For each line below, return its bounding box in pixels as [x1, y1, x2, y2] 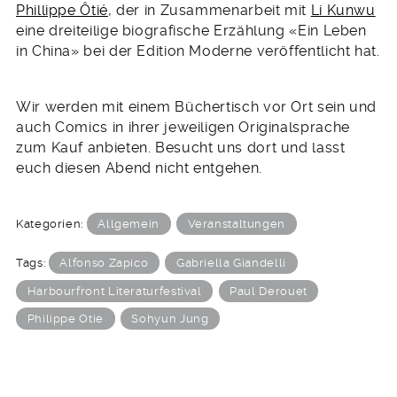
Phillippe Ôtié [16, 2, 108, 19]
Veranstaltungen [187, 217, 286, 231]
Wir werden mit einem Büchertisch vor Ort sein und [16, 97, 378, 115]
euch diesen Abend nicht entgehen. [16, 159, 262, 176]
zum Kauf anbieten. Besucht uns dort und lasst [16, 138, 346, 156]
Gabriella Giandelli [175, 256, 286, 270]
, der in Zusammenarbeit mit [107, 2, 311, 19]
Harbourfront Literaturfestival [27, 284, 202, 298]
